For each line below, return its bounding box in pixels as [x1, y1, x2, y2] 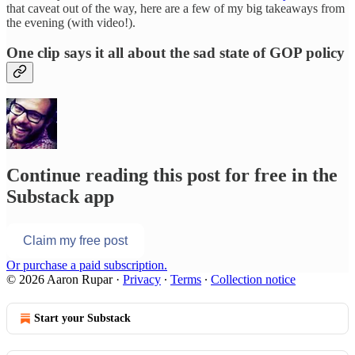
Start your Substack [34, 311, 131, 324]
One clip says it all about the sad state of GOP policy [6, 44, 345, 62]
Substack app [6, 185, 114, 207]
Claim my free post [23, 233, 128, 247]
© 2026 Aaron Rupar [6, 272, 113, 286]
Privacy [123, 272, 161, 286]
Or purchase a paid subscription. [6, 258, 167, 272]
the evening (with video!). [6, 15, 136, 29]
